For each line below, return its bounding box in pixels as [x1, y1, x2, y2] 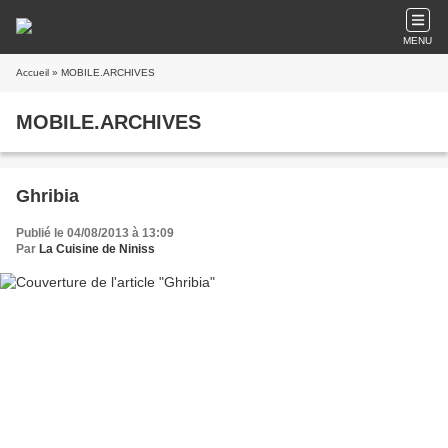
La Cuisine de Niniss [39, 242, 155, 256]
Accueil [16, 67, 49, 78]
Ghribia [16, 186, 79, 206]
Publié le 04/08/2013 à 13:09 [16, 226, 174, 240]
